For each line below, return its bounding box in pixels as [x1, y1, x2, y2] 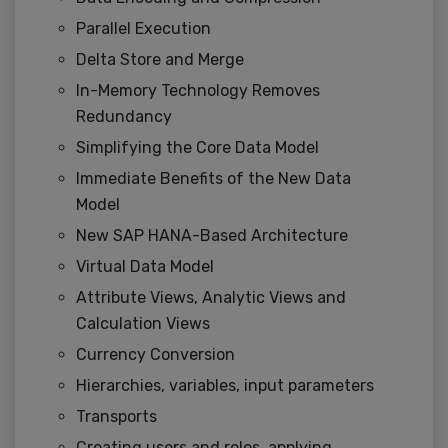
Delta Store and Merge [76, 50, 244, 70]
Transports [76, 407, 157, 427]
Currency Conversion [76, 345, 235, 365]
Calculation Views [76, 314, 210, 334]
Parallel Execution [76, 19, 211, 39]
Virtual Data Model [76, 257, 214, 277]
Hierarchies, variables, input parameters [76, 376, 374, 396]
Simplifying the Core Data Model [76, 138, 319, 158]
